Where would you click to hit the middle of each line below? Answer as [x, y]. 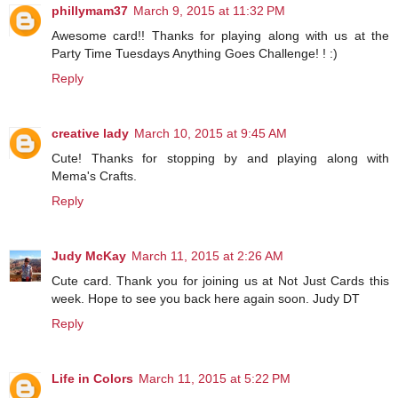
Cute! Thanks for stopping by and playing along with [220, 158]
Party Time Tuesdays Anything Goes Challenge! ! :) [195, 53]
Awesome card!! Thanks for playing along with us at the [220, 35]
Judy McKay [89, 255]
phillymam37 [90, 10]
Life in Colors [92, 378]
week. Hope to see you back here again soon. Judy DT [206, 298]
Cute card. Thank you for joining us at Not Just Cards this [220, 280]
